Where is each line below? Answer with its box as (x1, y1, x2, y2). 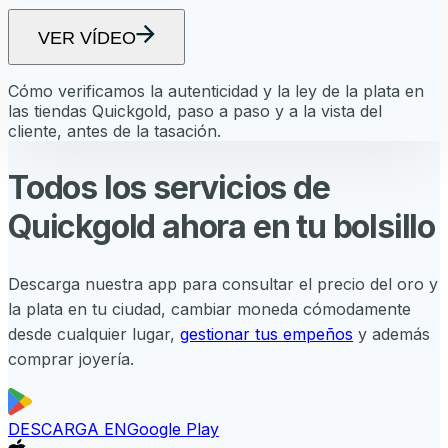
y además (358, 324, 430, 345)
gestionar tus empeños (180, 324, 353, 345)
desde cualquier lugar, (8, 324, 175, 345)
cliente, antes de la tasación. (8, 120, 221, 141)
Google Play (127, 419, 219, 440)
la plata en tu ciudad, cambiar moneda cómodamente (8, 299, 411, 320)
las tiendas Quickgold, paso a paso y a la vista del (8, 100, 382, 121)
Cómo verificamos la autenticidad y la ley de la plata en (8, 80, 424, 101)
